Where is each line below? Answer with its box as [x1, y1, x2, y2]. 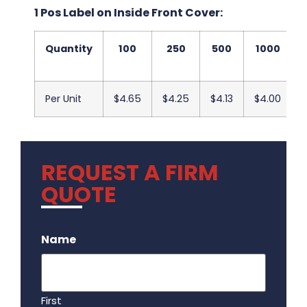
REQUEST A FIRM [41, 157, 219, 188]
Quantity [45, 42, 93, 56]
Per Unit [45, 92, 82, 106]
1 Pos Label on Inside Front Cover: [34, 4, 223, 21]
